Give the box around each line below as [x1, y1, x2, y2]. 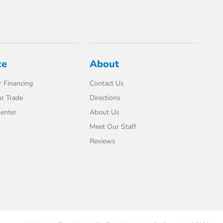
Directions [90, 93, 121, 103]
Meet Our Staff [90, 122, 137, 131]
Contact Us [90, 79, 124, 88]
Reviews [90, 136, 116, 146]
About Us [90, 108, 120, 117]
